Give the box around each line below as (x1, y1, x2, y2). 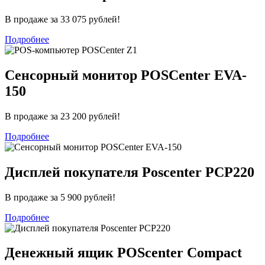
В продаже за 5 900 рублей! (5, 192, 115, 202)
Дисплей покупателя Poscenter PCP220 (5, 164, 254, 180)
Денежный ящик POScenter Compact (5, 245, 242, 261)
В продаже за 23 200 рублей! (5, 111, 120, 121)
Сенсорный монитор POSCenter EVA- (5, 67, 247, 83)
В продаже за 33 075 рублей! (5, 14, 120, 24)
